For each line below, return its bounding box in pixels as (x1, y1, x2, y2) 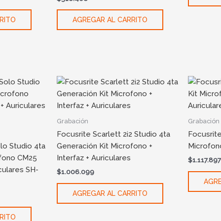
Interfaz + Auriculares (56, 153, 131, 163)
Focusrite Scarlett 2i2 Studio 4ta (56, 130, 170, 139)
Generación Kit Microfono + (56, 142, 152, 151)
